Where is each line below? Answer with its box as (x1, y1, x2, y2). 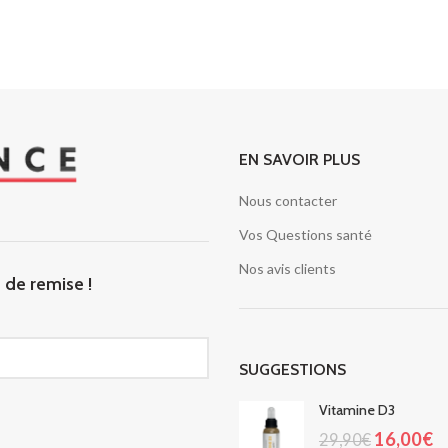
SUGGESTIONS (238, 360, 346, 380)
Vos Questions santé (238, 226, 372, 244)
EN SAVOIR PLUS (238, 150, 360, 170)
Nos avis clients (238, 260, 336, 278)
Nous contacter (238, 192, 337, 210)
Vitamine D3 (318, 401, 395, 420)
